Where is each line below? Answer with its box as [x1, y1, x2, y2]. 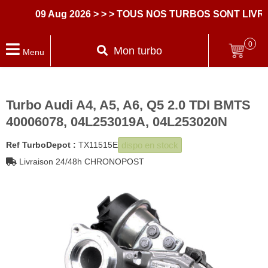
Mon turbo [114, 44, 162, 57]
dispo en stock [121, 139, 178, 150]
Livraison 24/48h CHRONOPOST [17, 157, 144, 166]
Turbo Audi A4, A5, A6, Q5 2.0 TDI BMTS [6, 98, 251, 112]
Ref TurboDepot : [6, 140, 76, 150]
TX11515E [78, 140, 118, 150]
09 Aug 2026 [20, 9, 76, 19]
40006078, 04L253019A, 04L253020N [6, 114, 227, 129]
